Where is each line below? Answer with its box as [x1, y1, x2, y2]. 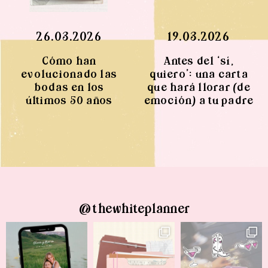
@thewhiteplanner [78, 200, 190, 217]
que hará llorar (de [147, 80, 251, 94]
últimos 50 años [25, 93, 113, 107]
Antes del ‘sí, [164, 54, 234, 68]
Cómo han [41, 54, 97, 68]
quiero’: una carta [150, 67, 248, 81]
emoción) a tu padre [144, 93, 254, 107]
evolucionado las [21, 67, 117, 81]
